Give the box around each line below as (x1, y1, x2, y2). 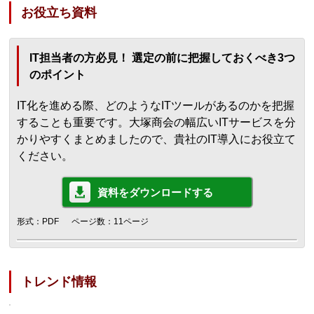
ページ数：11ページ (71, 217, 149, 227)
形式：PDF (17, 217, 60, 227)
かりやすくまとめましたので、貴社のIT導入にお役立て (17, 133, 296, 146)
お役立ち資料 (21, 6, 97, 20)
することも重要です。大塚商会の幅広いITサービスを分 (17, 116, 296, 129)
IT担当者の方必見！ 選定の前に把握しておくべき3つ (29, 52, 296, 64)
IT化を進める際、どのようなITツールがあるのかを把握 (17, 100, 295, 112)
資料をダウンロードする (97, 186, 213, 199)
